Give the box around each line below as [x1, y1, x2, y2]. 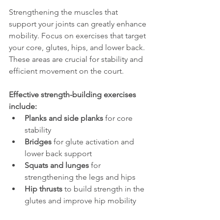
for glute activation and [52, 137, 136, 146]
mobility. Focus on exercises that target [9, 31, 148, 40]
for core [103, 113, 135, 123]
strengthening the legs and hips [25, 172, 136, 182]
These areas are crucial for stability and [9, 55, 145, 64]
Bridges [25, 137, 52, 146]
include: [9, 102, 37, 111]
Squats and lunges [25, 161, 89, 170]
